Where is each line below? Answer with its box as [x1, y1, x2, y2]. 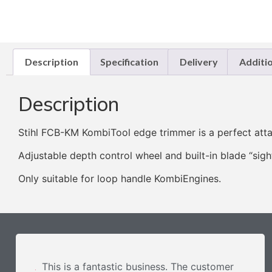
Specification [100, 55, 158, 67]
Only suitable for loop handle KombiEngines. [18, 172, 221, 185]
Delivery [179, 55, 218, 67]
